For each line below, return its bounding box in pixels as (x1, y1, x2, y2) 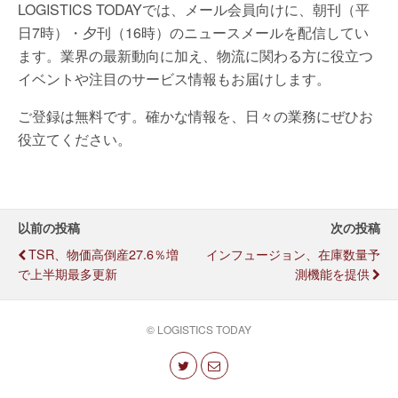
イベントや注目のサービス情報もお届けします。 (18, 68, 330, 89)
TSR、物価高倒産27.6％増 (28, 244, 179, 263)
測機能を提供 (295, 264, 370, 283)
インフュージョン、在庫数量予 (206, 244, 380, 263)
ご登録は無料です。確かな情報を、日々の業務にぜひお (18, 106, 373, 126)
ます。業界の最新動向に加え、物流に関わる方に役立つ (18, 45, 373, 66)
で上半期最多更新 (18, 264, 117, 283)
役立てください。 (18, 129, 131, 149)
